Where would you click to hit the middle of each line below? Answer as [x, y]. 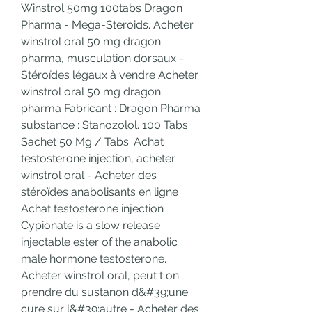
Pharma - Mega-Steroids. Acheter [107, 25]
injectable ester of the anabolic [99, 242]
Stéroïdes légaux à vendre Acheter [110, 75]
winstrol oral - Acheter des [89, 175]
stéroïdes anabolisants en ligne [100, 192]
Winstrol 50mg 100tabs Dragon [102, 8]
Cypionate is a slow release [91, 226]
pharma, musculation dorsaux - [102, 58]
